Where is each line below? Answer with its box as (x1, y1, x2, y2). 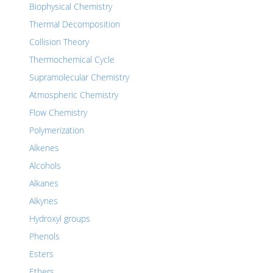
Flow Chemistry (29, 107, 87, 118)
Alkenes (29, 142, 59, 154)
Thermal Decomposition (29, 18, 120, 30)
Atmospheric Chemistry (29, 89, 118, 101)
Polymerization (29, 124, 84, 136)
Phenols (29, 230, 60, 242)
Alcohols (29, 160, 61, 171)
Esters (29, 248, 54, 260)
